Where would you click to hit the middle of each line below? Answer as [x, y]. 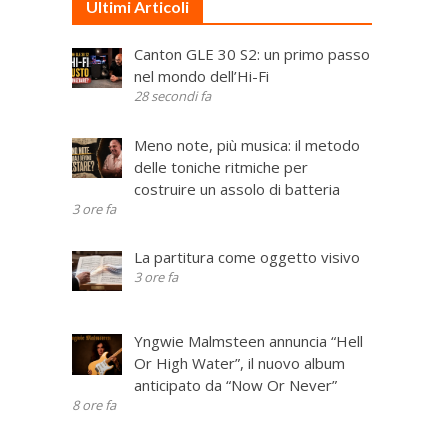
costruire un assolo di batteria [236, 188]
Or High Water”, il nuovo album [239, 362]
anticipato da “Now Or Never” [235, 384]
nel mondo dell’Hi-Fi [201, 76]
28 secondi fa [172, 96]
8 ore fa [94, 404]
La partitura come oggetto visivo [246, 257]
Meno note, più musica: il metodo [246, 144]
